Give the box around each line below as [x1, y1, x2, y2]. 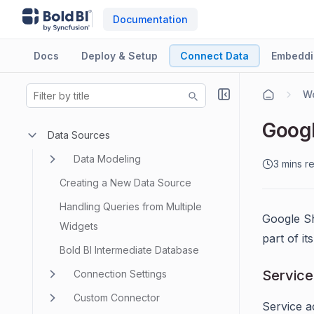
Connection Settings [74, 268, 167, 280]
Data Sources [48, 129, 110, 141]
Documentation [112, 13, 188, 25]
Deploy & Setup [81, 50, 158, 62]
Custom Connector [74, 292, 160, 303]
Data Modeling [74, 153, 141, 165]
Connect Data [180, 50, 249, 62]
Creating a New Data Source [60, 177, 191, 189]
